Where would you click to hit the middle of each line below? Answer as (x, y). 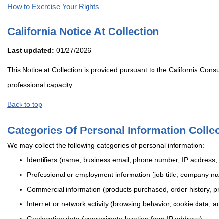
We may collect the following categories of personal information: (106, 145)
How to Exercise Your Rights (53, 7)
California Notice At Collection (83, 32)
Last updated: (31, 51)
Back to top (25, 104)
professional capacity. (41, 85)
